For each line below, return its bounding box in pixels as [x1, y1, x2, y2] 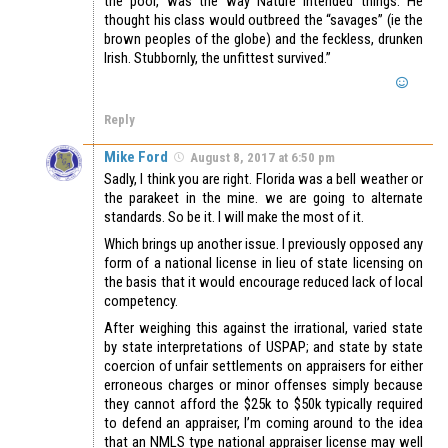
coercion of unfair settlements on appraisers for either [104, 357, 423, 376]
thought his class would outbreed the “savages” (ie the [104, 11, 423, 30]
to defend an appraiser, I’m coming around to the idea [104, 414, 423, 433]
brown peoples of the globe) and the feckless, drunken [104, 30, 423, 49]
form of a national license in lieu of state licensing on [104, 254, 423, 273]
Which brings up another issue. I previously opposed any [104, 235, 423, 254]
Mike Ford [104, 148, 168, 167]
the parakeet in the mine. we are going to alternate [104, 189, 423, 208]
